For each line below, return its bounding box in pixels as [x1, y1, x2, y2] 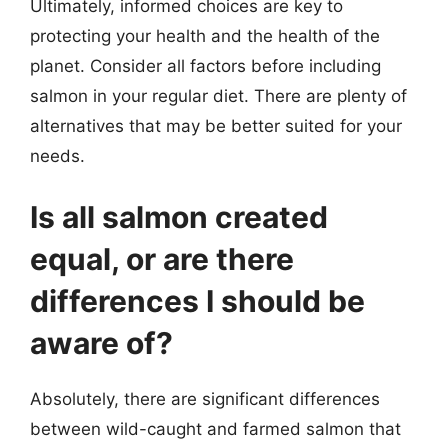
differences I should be [30, 283, 365, 319]
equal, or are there [30, 241, 294, 277]
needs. [30, 145, 85, 166]
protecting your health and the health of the [30, 25, 380, 46]
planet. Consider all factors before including [30, 55, 381, 76]
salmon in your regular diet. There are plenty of [30, 85, 407, 106]
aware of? [30, 325, 173, 361]
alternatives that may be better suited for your [30, 115, 402, 136]
